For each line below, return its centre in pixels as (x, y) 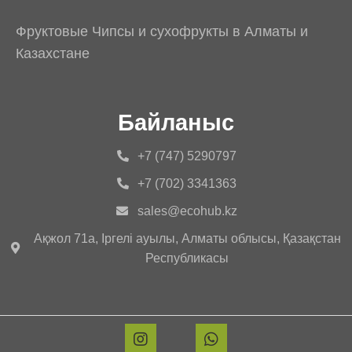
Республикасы (187, 258)
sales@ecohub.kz (187, 211)
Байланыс (176, 122)
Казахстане (53, 53)
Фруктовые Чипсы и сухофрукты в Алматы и (162, 31)
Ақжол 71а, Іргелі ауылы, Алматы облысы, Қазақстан (187, 238)
